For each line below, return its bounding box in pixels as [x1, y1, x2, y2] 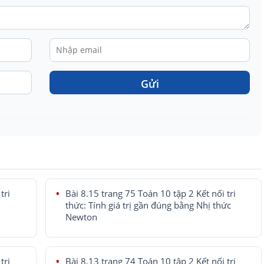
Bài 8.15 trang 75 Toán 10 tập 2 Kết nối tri [65, 187, 236, 199]
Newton [65, 211, 97, 223]
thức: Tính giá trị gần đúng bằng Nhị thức [65, 199, 231, 211]
